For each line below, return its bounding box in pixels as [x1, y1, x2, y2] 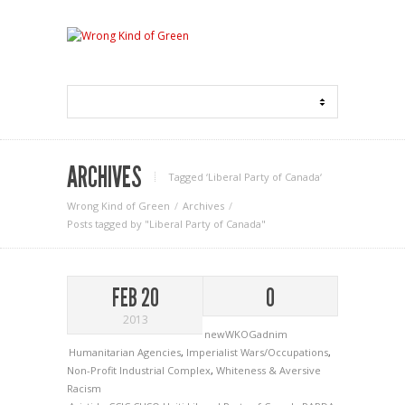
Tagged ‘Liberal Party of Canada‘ [168, 170, 322, 184]
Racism [67, 381, 101, 395]
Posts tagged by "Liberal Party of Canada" [67, 217, 266, 231]
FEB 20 [111, 283, 159, 313]
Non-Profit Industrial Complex [67, 363, 211, 377]
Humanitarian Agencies [69, 345, 181, 359]
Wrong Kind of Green [67, 199, 170, 212]
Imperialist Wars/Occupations [186, 345, 328, 359]
